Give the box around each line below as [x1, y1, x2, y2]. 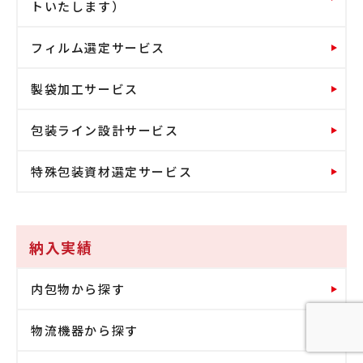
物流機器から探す [31, 322, 139, 340]
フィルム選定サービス [31, 39, 165, 57]
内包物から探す [31, 280, 126, 298]
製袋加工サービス [31, 80, 139, 98]
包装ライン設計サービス [31, 122, 179, 139]
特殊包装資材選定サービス [31, 163, 193, 181]
